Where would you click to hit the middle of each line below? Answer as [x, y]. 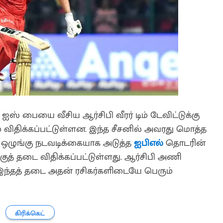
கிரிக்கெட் [30, 214]
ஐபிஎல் [149, 143]
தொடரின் [184, 143]
